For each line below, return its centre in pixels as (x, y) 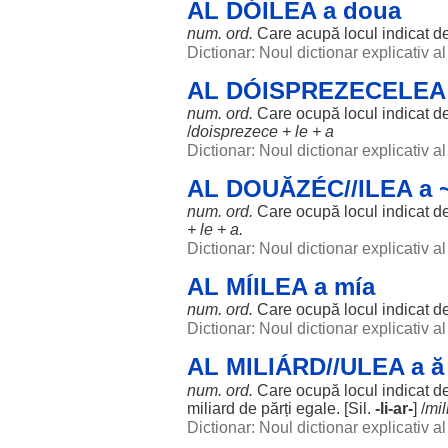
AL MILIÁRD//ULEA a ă (315, 366)
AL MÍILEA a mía (281, 286)
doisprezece (234, 131)
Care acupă (300, 33)
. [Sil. (355, 408)
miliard (211, 408)
